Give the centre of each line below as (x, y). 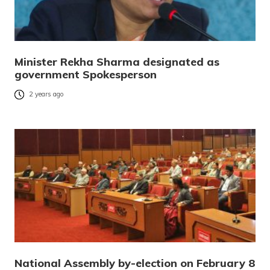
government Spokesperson (86, 74)
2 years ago (46, 94)
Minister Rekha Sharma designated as (117, 61)
